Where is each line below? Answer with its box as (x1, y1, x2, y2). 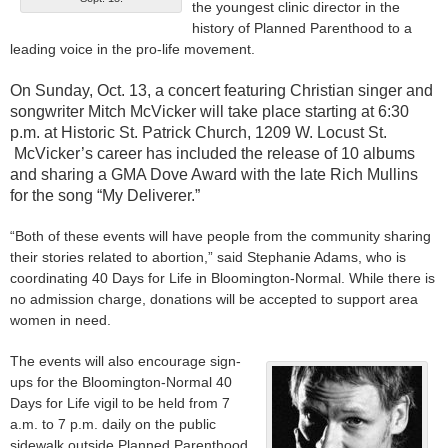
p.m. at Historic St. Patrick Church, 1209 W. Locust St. (10, 124, 387, 142)
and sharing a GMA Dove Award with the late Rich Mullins (10, 166, 418, 184)
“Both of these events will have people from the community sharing (10, 228, 431, 245)
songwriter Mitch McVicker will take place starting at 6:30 (10, 103, 409, 121)
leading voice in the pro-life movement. (10, 41, 255, 58)
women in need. (10, 312, 111, 329)
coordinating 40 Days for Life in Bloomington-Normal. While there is (10, 270, 435, 287)
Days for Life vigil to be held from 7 (10, 395, 230, 412)
